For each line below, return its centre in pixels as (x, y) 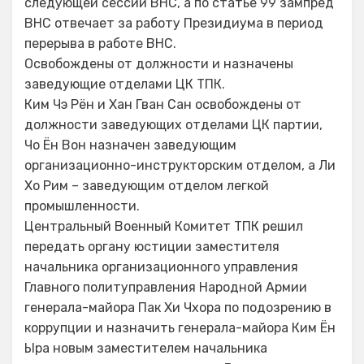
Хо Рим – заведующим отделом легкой (147, 186)
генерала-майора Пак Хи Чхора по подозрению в (178, 308)
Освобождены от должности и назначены (159, 64)
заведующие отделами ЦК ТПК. (125, 84)
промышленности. (82, 206)
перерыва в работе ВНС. (100, 43)
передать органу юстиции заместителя (152, 247)
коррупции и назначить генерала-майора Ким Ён (180, 328)
